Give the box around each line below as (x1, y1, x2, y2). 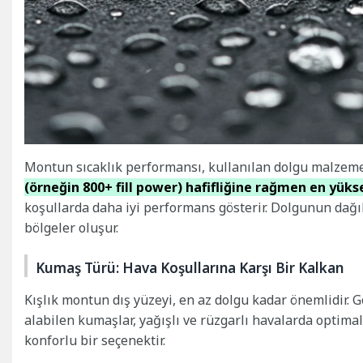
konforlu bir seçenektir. (24, 331, 165, 349)
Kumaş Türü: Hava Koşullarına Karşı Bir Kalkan (36, 258, 344, 277)
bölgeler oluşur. (24, 218, 118, 237)
